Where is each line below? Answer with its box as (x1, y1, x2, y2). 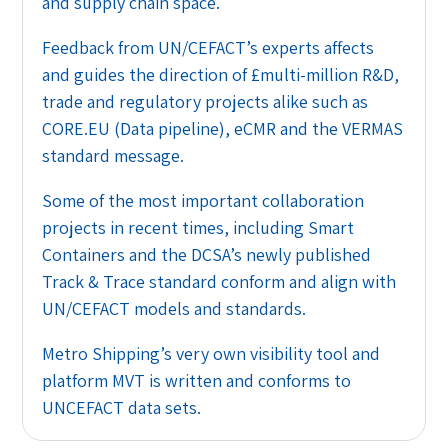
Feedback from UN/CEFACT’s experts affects (42, 35, 375, 59)
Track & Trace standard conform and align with (42, 269, 397, 293)
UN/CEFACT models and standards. (42, 296, 307, 320)
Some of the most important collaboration (42, 188, 365, 212)
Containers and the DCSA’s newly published (42, 242, 372, 266)
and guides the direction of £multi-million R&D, (42, 62, 400, 86)
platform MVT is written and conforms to (42, 368, 352, 392)
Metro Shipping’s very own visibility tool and (42, 341, 381, 365)
